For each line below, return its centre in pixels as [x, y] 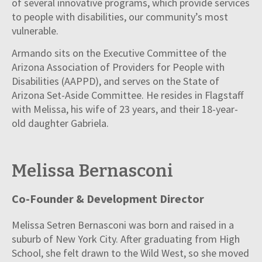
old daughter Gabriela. [60, 123]
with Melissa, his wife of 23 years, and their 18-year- [125, 109]
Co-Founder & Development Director [108, 199]
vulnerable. [36, 30]
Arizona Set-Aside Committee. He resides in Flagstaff [127, 95]
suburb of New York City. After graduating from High [126, 239]
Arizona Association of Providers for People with [118, 67]
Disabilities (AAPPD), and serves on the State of [116, 81]
